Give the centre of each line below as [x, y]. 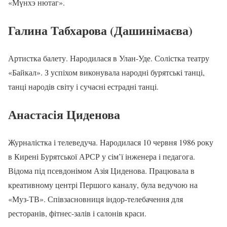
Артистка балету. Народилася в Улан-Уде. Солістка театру [109, 58]
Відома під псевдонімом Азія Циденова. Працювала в [101, 171]
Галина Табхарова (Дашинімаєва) [100, 30]
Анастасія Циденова [64, 115]
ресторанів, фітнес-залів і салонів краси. [77, 213]
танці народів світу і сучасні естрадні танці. [83, 87]
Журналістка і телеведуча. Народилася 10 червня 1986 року [111, 142]
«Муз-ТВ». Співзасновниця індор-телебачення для [96, 199]
